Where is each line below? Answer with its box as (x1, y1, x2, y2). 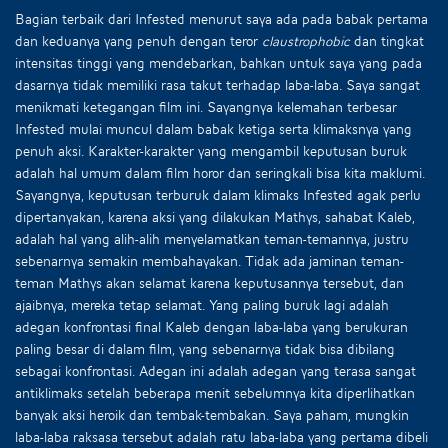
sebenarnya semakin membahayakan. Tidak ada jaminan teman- (15, 252, 404, 269)
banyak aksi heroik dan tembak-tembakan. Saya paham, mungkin (15, 406, 409, 423)
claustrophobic (262, 32, 350, 49)
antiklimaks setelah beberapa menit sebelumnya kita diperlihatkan (15, 384, 415, 401)
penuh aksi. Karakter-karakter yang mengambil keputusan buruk (15, 142, 407, 159)
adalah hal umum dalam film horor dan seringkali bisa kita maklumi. (15, 164, 425, 181)
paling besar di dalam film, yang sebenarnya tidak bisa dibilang (15, 340, 395, 357)
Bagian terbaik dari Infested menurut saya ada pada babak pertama (15, 10, 428, 27)
